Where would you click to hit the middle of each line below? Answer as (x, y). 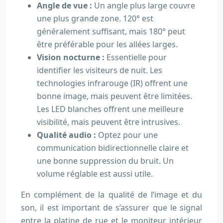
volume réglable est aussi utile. (95, 174)
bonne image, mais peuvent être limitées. (114, 96)
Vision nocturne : (72, 57)
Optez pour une (128, 135)
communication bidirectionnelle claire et (113, 148)
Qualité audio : (67, 135)
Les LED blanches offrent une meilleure (110, 109)
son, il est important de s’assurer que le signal (111, 208)
